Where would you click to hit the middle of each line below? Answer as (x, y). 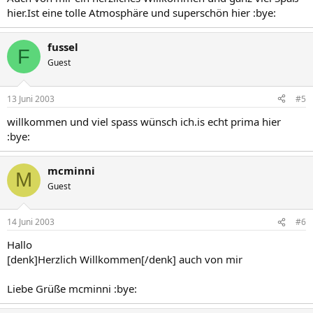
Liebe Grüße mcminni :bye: (72, 289)
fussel (63, 47)
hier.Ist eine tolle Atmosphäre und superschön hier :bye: (141, 13)
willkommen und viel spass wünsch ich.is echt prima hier (144, 121)
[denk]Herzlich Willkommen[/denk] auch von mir (125, 259)
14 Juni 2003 (31, 222)
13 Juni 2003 (31, 99)
